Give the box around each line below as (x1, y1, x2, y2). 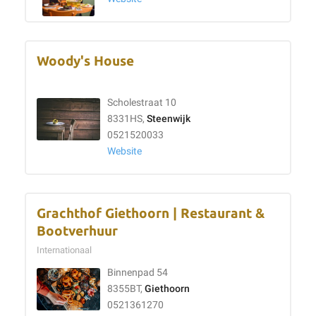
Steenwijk (147, 113, 190, 125)
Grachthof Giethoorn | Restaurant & (37, 206, 265, 221)
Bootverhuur (37, 224, 118, 238)
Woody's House (37, 54, 134, 68)
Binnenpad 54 (107, 267, 168, 279)
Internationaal (37, 245, 96, 255)
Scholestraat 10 (107, 97, 176, 109)
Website (107, 145, 142, 157)
